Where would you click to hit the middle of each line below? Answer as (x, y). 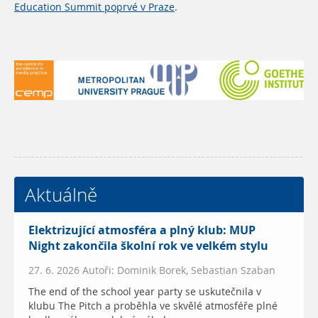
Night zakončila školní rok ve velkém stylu (148, 246)
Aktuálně (61, 194)
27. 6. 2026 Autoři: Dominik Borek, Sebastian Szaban (152, 270)
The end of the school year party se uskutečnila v (145, 291)
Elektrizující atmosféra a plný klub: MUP (142, 230)
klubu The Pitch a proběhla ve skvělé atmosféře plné (153, 306)
